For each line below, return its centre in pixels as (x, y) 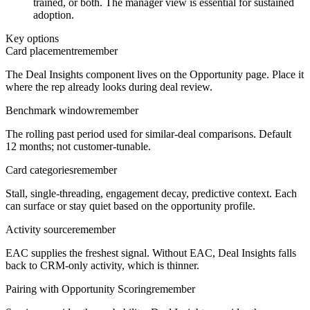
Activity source (39, 230)
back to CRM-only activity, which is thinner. (102, 266)
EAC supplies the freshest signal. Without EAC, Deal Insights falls (151, 253)
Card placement (40, 51)
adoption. (54, 15)
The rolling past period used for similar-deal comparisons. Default (148, 134)
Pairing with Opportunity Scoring (79, 289)
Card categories (39, 170)
